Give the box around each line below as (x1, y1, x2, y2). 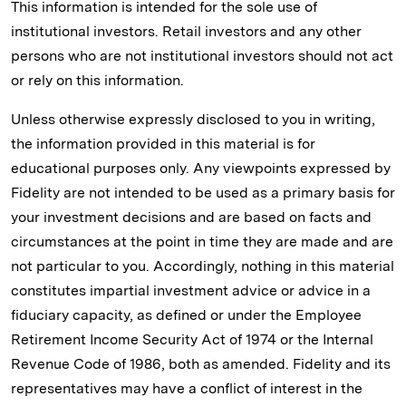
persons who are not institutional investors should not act (11, 46, 393, 64)
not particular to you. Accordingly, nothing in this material (11, 256, 394, 275)
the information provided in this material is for (11, 134, 315, 152)
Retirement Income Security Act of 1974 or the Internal (11, 330, 373, 348)
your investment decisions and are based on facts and (11, 208, 372, 226)
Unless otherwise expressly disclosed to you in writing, (11, 110, 375, 128)
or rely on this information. (11, 71, 184, 89)
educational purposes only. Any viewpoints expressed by (11, 159, 391, 177)
